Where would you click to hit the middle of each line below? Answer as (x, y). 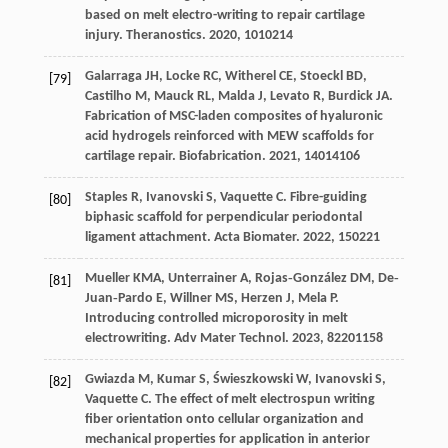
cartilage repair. (131, 157)
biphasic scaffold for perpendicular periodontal (223, 218)
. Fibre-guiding (324, 198)
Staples (106, 198)
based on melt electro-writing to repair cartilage (224, 16)
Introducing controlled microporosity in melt (216, 319)
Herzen (261, 299)
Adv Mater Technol (229, 339)
